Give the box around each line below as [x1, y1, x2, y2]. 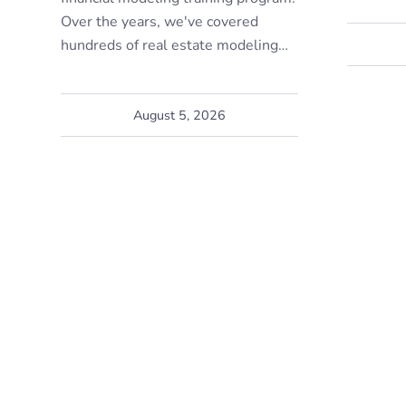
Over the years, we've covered [61, 11, 258, 32]
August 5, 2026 [133, 105, 227, 124]
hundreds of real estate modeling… [61, 34, 288, 55]
